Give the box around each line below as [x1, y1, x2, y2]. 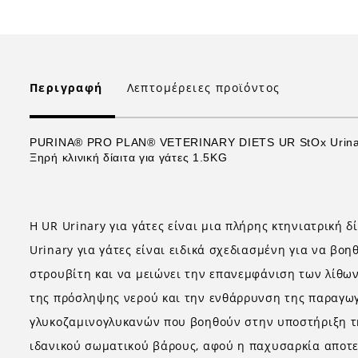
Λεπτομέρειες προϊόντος [126, 80, 280, 95]
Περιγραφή [30, 80, 103, 95]
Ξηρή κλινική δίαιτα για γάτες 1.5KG [30, 151, 228, 164]
